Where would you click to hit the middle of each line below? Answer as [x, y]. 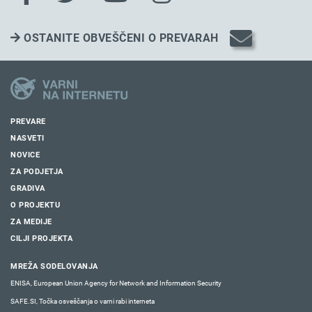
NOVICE [25, 155]
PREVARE [28, 121]
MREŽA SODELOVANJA [54, 266]
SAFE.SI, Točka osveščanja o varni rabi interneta [83, 302]
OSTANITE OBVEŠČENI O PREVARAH [119, 38]
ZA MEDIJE [31, 221]
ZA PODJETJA [37, 171]
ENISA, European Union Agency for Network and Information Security [116, 283]
